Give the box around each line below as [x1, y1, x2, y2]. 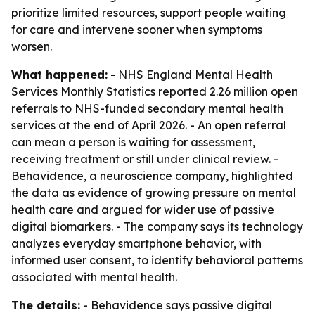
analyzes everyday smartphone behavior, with [11, 236, 262, 250]
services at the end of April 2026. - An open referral [11, 118, 286, 132]
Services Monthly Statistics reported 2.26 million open [11, 84, 298, 98]
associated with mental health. [11, 270, 177, 284]
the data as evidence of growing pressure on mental [11, 186, 296, 200]
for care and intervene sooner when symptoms [11, 22, 262, 37]
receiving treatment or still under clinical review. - [11, 152, 278, 166]
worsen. [11, 39, 52, 53]
